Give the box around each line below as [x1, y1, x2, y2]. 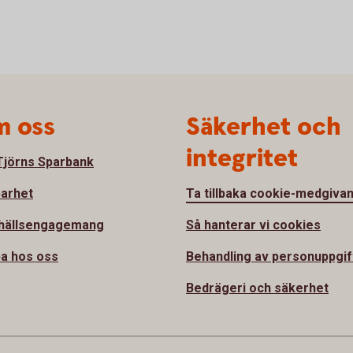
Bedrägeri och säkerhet [186, 281, 329, 295]
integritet [186, 142, 298, 176]
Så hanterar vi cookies [186, 217, 321, 232]
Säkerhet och [186, 110, 341, 144]
